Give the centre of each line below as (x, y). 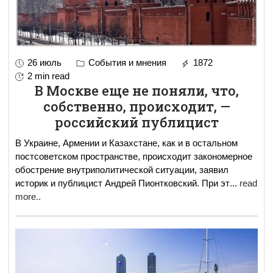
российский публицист (136, 122)
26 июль (44, 63)
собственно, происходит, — (136, 107)
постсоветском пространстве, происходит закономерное (134, 157)
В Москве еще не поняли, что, (136, 91)
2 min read (48, 76)
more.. (28, 197)
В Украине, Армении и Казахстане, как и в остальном (126, 143)
